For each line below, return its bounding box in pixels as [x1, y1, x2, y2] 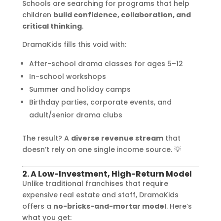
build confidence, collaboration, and [53, 9, 191, 20]
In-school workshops [29, 71, 106, 81]
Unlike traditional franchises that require [22, 178, 168, 188]
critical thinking [22, 21, 82, 31]
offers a [22, 201, 53, 211]
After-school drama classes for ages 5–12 [29, 58, 183, 69]
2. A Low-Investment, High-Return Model [22, 168, 192, 180]
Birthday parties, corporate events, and [29, 97, 172, 107]
